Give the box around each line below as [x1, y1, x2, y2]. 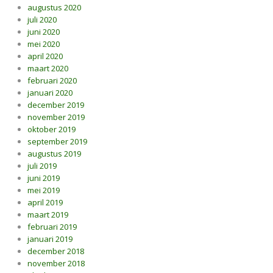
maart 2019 [27, 209, 68, 220]
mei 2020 [27, 38, 60, 49]
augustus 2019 [27, 148, 81, 159]
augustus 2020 [27, 2, 81, 13]
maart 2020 [27, 63, 68, 74]
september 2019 [27, 136, 87, 147]
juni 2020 [27, 26, 60, 37]
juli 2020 [27, 14, 57, 25]
